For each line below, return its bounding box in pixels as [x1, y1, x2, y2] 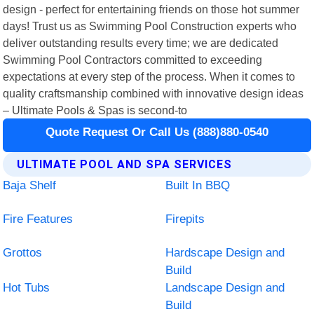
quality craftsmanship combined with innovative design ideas [3, 86, 304, 100]
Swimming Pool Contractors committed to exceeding [3, 53, 263, 66]
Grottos [3, 245, 43, 259]
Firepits [165, 212, 205, 226]
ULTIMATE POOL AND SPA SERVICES [17, 157, 233, 171]
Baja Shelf [3, 178, 57, 192]
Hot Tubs [3, 280, 50, 294]
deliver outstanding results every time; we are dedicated [3, 36, 279, 49]
